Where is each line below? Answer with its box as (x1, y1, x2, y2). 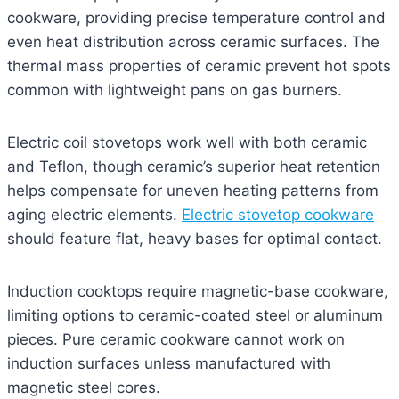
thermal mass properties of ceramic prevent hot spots (7, 57, 391, 76)
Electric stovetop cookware (182, 206, 374, 224)
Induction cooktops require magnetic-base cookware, (7, 282, 388, 301)
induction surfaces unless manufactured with (7, 354, 330, 373)
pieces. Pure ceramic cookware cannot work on (7, 330, 345, 349)
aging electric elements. (7, 206, 182, 224)
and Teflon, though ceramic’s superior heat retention (7, 158, 380, 176)
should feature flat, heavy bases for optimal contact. (7, 230, 382, 248)
